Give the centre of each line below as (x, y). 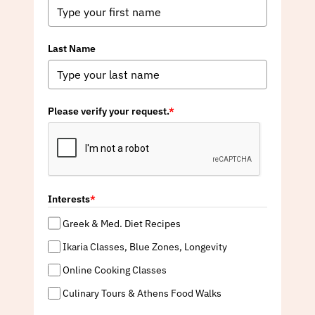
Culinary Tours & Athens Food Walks (142, 294)
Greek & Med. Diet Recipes (121, 223)
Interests (69, 199)
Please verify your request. (108, 111)
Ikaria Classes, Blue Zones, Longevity (144, 246)
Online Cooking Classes (114, 270)
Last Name (71, 49)
